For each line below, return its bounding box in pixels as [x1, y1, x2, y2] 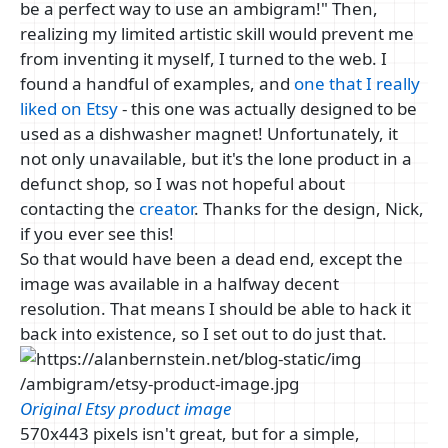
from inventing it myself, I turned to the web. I [20, 46, 387, 70]
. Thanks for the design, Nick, [194, 196, 424, 220]
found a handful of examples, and [20, 71, 294, 95]
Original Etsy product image [20, 396, 231, 420]
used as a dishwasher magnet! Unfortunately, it [20, 121, 398, 145]
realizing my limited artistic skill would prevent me [20, 21, 414, 45]
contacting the [20, 196, 139, 220]
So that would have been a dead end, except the [20, 246, 403, 270]
